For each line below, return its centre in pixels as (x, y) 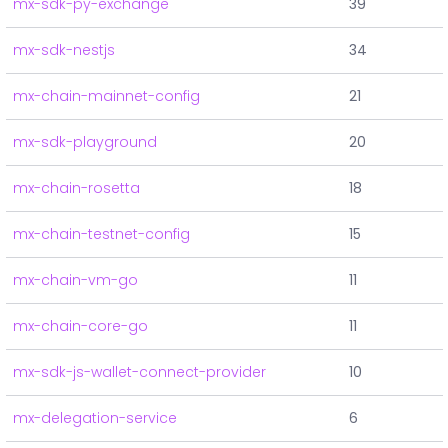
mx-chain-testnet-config (101, 234)
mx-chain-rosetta (76, 188)
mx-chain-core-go (80, 326)
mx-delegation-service (95, 418)
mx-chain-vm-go (75, 280)
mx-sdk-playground (85, 142)
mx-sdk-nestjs (64, 50)
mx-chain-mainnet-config (106, 96)
